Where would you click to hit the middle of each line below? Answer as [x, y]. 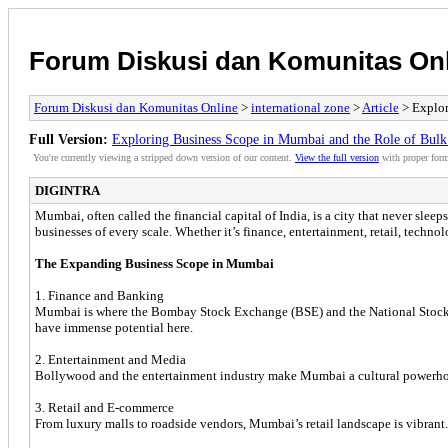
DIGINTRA [67, 190]
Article [380, 107]
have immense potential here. [114, 327]
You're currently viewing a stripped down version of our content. [164, 157]
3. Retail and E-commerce [104, 407]
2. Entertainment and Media [110, 359]
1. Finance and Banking [99, 295]
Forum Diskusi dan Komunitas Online [136, 107]
